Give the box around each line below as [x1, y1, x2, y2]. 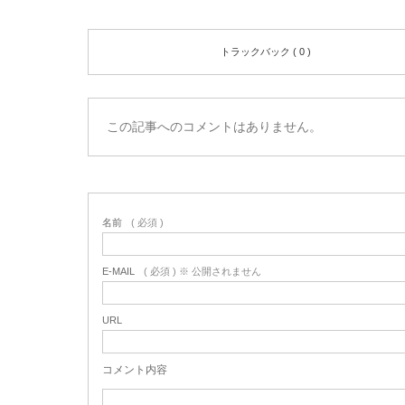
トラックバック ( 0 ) [221, 45, 312, 57]
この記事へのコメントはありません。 [107, 118, 322, 134]
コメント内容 [102, 363, 167, 376]
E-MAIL [102, 265, 135, 277]
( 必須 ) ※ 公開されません [144, 265, 261, 277]
